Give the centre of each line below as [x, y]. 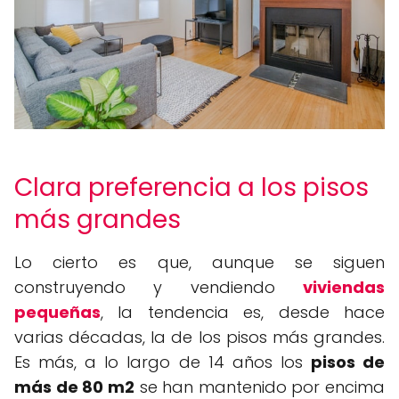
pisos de [348, 362]
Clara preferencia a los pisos [191, 187]
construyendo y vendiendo [159, 287]
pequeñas [57, 312]
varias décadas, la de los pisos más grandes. [199, 337]
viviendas [344, 287]
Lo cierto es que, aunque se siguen [199, 262]
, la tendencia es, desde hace [243, 312]
